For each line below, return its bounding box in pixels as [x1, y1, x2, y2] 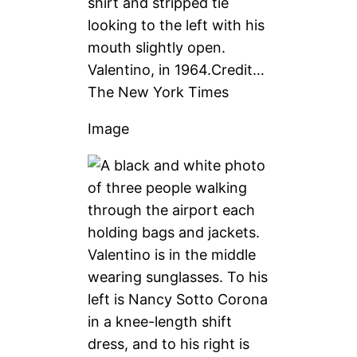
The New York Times [88, 83, 229, 100]
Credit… [211, 61, 265, 78]
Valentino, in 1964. [88, 61, 212, 78]
